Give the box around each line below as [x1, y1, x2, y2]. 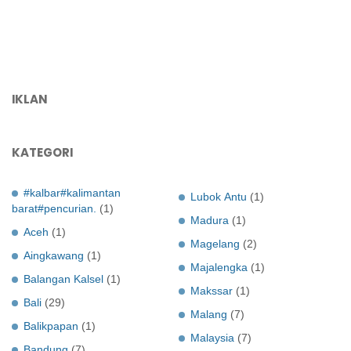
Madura [190, 213, 229, 226]
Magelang [190, 237, 240, 250]
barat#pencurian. [12, 201, 96, 215]
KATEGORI [12, 143, 73, 161]
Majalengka [190, 260, 248, 273]
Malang [190, 307, 227, 320]
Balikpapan [24, 319, 78, 332]
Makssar [190, 284, 233, 297]
